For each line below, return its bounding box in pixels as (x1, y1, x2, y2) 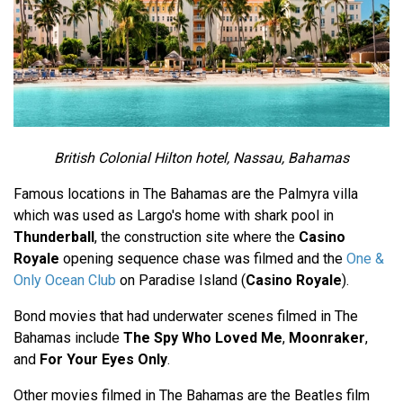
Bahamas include (13, 329, 123, 347)
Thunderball (13, 228, 94, 246)
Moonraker (289, 329, 365, 347)
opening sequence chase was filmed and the (59, 250, 346, 268)
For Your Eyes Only (40, 351, 167, 369)
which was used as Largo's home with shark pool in (13, 207, 334, 225)
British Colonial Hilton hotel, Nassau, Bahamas (54, 149, 349, 167)
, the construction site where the (94, 228, 299, 246)
